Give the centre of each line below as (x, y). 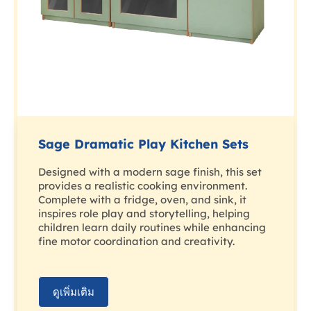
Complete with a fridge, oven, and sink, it (142, 200)
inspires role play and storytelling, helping (144, 214)
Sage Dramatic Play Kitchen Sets (143, 144)
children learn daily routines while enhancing (152, 228)
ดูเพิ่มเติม (74, 292)
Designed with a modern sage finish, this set (150, 172)
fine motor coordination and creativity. (136, 242)
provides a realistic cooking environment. (143, 186)
